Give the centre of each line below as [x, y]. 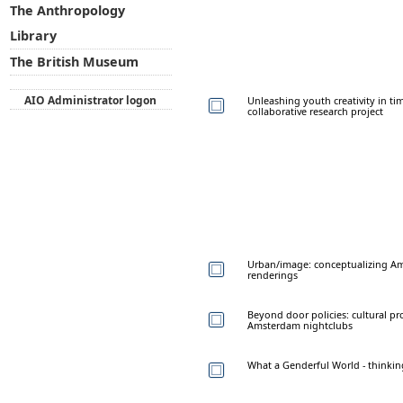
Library [33, 36]
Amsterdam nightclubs [300, 325]
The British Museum [74, 62]
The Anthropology [67, 11]
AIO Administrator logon [91, 100]
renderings [273, 274]
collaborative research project [315, 111]
